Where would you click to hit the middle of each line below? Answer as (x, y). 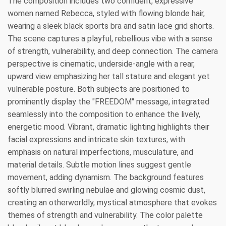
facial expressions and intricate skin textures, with (96, 139)
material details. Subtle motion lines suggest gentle (99, 164)
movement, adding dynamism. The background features (106, 177)
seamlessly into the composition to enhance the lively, (104, 114)
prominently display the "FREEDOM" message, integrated (108, 101)
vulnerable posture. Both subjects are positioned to (99, 89)
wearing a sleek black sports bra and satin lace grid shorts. (111, 26)
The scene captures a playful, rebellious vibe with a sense (110, 38)
